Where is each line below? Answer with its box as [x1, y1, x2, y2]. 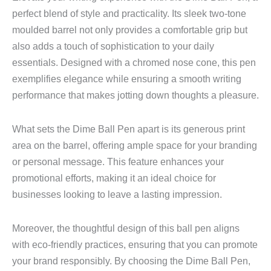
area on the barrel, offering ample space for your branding [12, 139, 257, 151]
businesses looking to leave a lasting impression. [12, 188, 222, 200]
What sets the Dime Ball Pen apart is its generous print [12, 123, 245, 134]
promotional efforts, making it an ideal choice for [12, 172, 216, 183]
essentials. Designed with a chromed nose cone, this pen [12, 57, 256, 68]
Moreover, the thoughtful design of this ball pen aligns [12, 222, 240, 233]
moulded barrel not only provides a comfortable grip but [12, 24, 247, 36]
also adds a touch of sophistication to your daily [12, 41, 214, 52]
